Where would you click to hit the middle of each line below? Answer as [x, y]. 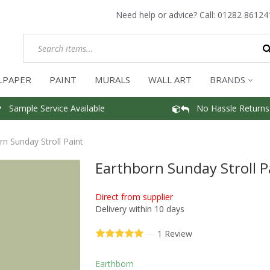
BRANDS [228, 80]
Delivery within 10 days [140, 209]
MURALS [112, 80]
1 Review [175, 234]
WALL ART [170, 80]
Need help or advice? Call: [167, 15]
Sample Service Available [53, 108]
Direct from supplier [134, 196]
